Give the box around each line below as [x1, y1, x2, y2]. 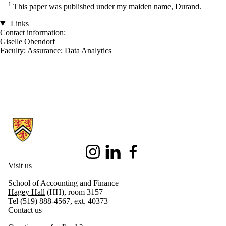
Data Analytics [65, 46, 111, 55]
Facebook [123, 151, 154, 160]
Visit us [8, 161, 32, 170]
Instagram [83, 151, 114, 160]
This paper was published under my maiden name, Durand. [11, 2, 201, 11]
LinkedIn [103, 151, 132, 160]
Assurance [27, 46, 61, 55]
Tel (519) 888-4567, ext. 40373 [8, 196, 108, 205]
